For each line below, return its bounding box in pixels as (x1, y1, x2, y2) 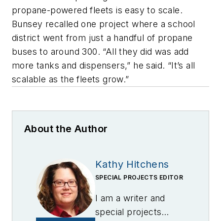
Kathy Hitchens (95, 158, 169, 171)
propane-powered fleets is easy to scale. (12, 5, 183, 16)
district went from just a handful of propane (12, 33, 193, 43)
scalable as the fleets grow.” (12, 74, 132, 85)
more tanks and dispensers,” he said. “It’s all (12, 60, 195, 71)
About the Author (24, 123, 108, 135)
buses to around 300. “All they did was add (12, 46, 189, 57)
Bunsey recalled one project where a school (12, 19, 195, 30)
